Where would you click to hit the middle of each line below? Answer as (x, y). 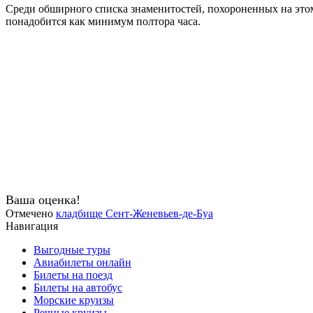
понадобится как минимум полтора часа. (103, 21)
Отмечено (31, 213)
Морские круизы (74, 300)
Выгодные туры (72, 249)
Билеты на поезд (73, 275)
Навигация (32, 226)
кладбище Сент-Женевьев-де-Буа (134, 213)
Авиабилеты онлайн (82, 262)
